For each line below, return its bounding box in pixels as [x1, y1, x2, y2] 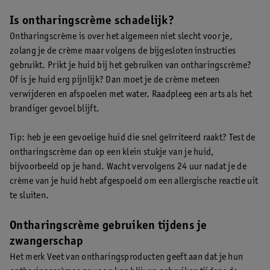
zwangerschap [10, 236, 83, 248]
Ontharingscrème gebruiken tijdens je [10, 221, 207, 233]
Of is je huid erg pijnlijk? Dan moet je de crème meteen [10, 75, 220, 85]
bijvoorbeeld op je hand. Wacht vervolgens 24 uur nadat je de [10, 162, 246, 172]
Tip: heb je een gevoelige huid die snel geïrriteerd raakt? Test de [10, 133, 256, 143]
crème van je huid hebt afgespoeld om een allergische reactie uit [10, 177, 259, 186]
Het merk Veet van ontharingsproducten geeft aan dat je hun [10, 253, 243, 262]
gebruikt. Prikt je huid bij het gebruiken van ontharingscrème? [10, 61, 252, 71]
